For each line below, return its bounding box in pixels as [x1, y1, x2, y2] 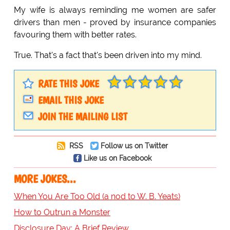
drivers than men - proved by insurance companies [13, 17, 217, 27]
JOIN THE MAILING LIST [37, 110, 127, 123]
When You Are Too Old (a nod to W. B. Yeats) [13, 191, 180, 201]
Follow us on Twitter [100, 141, 168, 150]
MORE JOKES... [13, 171, 76, 186]
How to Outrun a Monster [13, 207, 110, 217]
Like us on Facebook [83, 153, 151, 162]
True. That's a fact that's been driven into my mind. [13, 50, 202, 60]
